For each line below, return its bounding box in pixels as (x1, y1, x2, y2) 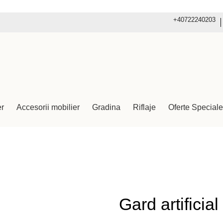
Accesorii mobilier (16, 103, 80, 111)
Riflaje (132, 103, 156, 111)
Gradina (92, 103, 120, 111)
